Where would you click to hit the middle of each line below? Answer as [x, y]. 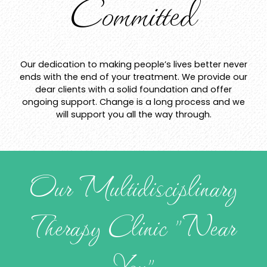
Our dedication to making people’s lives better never [133, 65]
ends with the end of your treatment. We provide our [133, 77]
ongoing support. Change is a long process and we [133, 102]
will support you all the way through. [133, 115]
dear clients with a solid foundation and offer [133, 90]
